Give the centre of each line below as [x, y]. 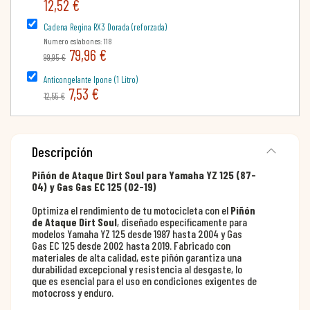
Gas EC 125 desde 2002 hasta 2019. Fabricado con [131, 245]
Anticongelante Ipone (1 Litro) [91, 79]
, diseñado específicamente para [182, 221]
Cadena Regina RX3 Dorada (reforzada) [105, 27]
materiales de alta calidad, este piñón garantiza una [137, 257]
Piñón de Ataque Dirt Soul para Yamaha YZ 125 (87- [144, 174]
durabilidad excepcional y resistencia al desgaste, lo [137, 268]
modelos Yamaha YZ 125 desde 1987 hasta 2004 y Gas [137, 233]
